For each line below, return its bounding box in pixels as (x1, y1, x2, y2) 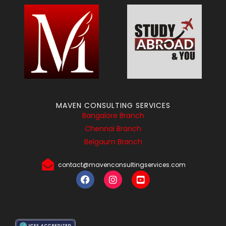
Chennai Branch (85, 124, 141, 134)
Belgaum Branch (84, 137, 142, 147)
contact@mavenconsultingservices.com (58, 160, 186, 169)
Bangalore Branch (82, 110, 144, 121)
